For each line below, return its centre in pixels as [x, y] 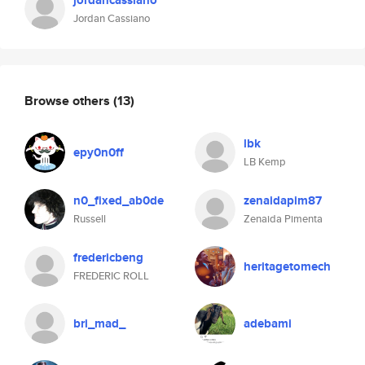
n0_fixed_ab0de [119, 200]
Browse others [69, 100]
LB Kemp [265, 162]
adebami [268, 323]
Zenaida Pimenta [283, 219]
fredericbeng [108, 257]
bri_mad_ [99, 323]
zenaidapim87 [283, 200]
